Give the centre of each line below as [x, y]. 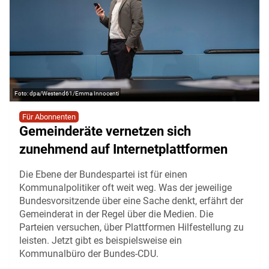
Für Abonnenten [49, 117]
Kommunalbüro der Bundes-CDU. [89, 254]
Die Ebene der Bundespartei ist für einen [103, 175]
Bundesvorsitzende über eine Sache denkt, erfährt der [131, 201]
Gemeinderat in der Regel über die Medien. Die [116, 214]
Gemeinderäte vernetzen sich [105, 131]
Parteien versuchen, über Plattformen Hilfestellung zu [131, 228]
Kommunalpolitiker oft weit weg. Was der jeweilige [125, 188]
